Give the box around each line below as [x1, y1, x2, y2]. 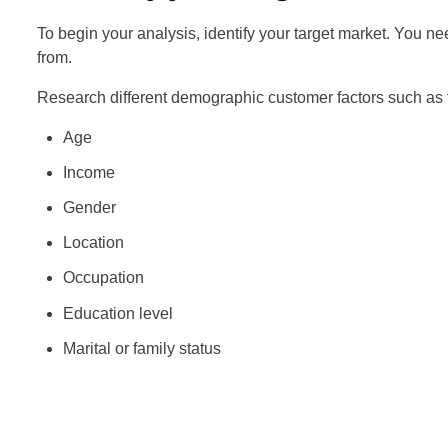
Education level [62, 304, 173, 322]
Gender [62, 199, 116, 217]
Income [62, 163, 115, 181]
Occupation [62, 269, 144, 287]
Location [62, 234, 124, 252]
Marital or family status [62, 339, 221, 357]
